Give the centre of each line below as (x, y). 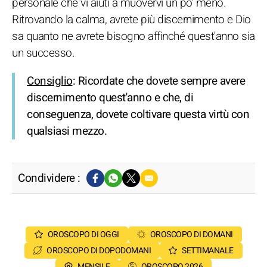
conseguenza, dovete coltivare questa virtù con (138, 114)
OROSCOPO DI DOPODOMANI (99, 251)
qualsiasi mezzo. (67, 131)
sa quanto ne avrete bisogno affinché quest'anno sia (133, 36)
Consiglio (50, 81)
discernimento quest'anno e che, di (110, 98)
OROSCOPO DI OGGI (83, 235)
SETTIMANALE (208, 251)
